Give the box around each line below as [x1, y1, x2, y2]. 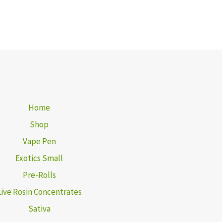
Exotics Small [15, 152, 63, 164]
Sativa [28, 203, 51, 214]
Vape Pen [22, 135, 56, 147]
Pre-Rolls [22, 169, 56, 180]
